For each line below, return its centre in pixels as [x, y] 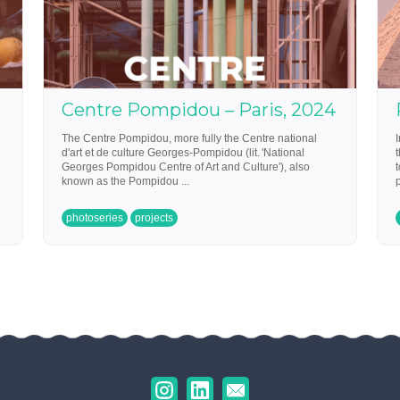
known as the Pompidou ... [125, 181]
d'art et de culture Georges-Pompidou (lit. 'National [183, 153]
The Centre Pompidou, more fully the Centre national [189, 138]
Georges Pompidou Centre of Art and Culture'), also [186, 167]
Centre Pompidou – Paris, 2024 [199, 110]
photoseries [95, 218]
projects [154, 218]
